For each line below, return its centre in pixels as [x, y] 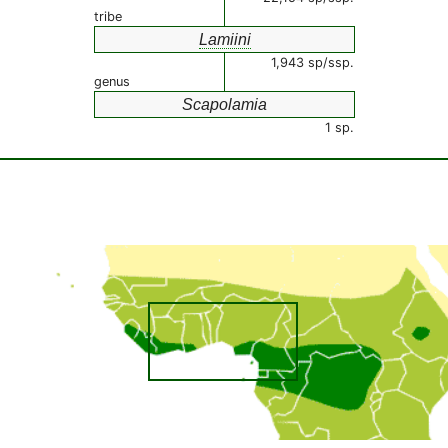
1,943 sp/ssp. [312, 62]
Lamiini [224, 39]
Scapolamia [224, 104]
